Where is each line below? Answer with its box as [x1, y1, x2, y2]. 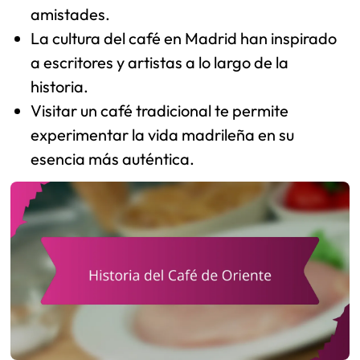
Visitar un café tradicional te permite [31, 100, 289, 121]
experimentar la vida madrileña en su [31, 125, 295, 145]
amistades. [31, 4, 111, 25]
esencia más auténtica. [31, 149, 195, 170]
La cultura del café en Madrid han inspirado [31, 28, 337, 49]
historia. [31, 76, 89, 97]
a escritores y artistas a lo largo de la [31, 52, 289, 73]
